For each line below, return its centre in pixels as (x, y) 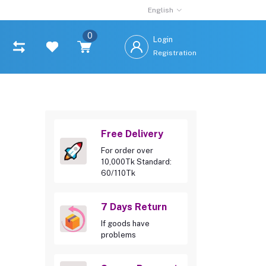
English (161, 10)
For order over (127, 151)
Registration (175, 53)
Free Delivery (132, 134)
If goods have (125, 224)
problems (118, 235)
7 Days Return (134, 207)
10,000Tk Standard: (136, 162)
